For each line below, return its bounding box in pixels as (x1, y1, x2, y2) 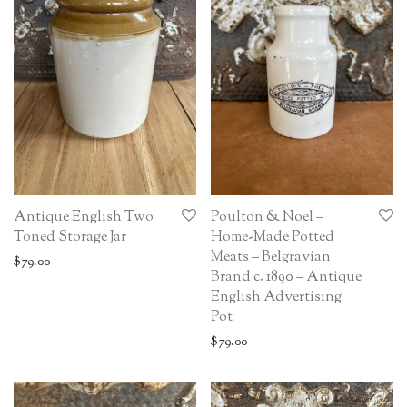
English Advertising (211, 286, 342, 308)
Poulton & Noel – (211, 206, 323, 228)
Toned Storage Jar (14, 226, 126, 248)
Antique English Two (14, 206, 154, 228)
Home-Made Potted (211, 226, 334, 248)
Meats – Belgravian (211, 246, 331, 268)
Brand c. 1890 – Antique (211, 266, 362, 288)
